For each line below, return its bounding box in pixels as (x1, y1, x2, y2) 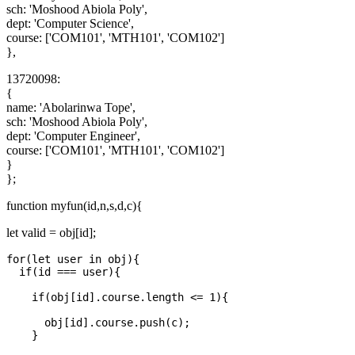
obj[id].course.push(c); (6, 316, 190, 330)
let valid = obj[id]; (6, 226, 96, 240)
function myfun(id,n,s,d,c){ (6, 199, 143, 213)
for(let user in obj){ (6, 253, 139, 266)
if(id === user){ (6, 265, 120, 279)
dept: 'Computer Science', (6, 17, 134, 31)
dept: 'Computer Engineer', (6, 129, 140, 143)
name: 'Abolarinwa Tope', (6, 101, 136, 115)
